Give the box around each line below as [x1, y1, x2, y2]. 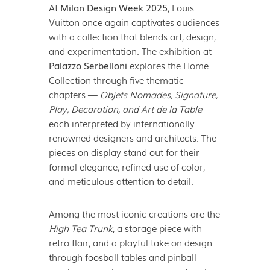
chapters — [48, 87, 100, 101]
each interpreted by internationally [48, 116, 195, 130]
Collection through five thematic [48, 73, 184, 87]
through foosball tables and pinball [48, 250, 196, 264]
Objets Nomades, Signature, [99, 87, 218, 101]
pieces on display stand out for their [48, 145, 199, 159]
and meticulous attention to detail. [48, 174, 193, 188]
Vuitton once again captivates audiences [48, 15, 219, 29]
